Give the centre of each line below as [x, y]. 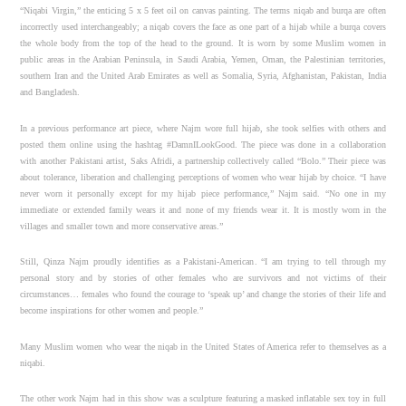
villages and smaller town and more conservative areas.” [122, 226]
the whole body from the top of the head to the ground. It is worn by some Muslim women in [203, 43]
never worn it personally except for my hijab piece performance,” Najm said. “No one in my [203, 193]
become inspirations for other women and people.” [112, 311]
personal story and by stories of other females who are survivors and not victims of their [203, 278]
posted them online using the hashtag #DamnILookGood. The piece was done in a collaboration [203, 144]
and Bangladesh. [50, 92]
